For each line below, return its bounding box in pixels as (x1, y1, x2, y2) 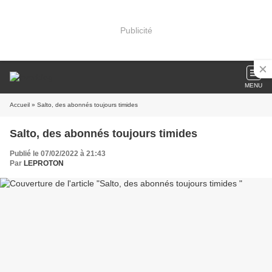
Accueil (10, 101, 30, 108)
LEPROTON (24, 159, 64, 168)
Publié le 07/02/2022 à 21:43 (10, 149, 106, 158)
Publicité (120, 25, 152, 35)
